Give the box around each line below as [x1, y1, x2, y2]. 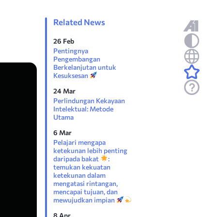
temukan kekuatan [53, 163, 110, 171]
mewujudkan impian [53, 196, 116, 204]
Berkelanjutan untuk [53, 63, 116, 71]
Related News [53, 17, 105, 27]
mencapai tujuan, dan [53, 187, 118, 196]
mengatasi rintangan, [53, 179, 118, 187]
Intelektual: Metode [53, 105, 113, 113]
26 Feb [53, 37, 74, 45]
